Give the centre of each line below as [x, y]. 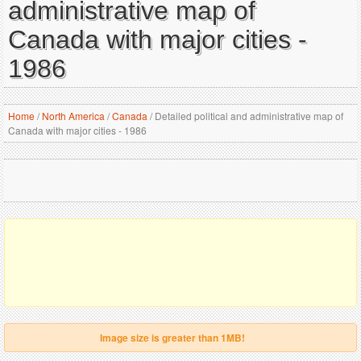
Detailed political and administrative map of [248, 116]
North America [73, 116]
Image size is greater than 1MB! [172, 338]
